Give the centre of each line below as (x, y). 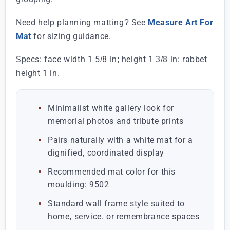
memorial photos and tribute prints (116, 121)
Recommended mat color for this (112, 171)
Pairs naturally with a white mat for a (120, 140)
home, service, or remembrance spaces (124, 216)
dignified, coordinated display (106, 152)
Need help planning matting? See (82, 22)
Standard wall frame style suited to (117, 203)
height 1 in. (38, 73)
